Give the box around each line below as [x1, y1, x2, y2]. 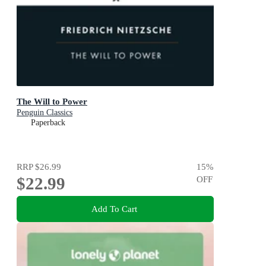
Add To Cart [91, 203, 137, 214]
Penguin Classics [17, 107, 72, 117]
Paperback [31, 118, 65, 127]
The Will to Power [17, 96, 87, 106]
